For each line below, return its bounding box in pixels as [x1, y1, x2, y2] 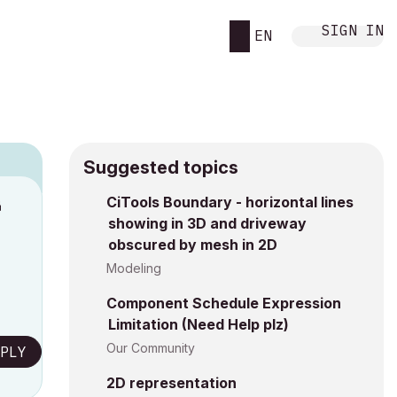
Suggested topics [83, 157, 238, 178]
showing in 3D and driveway [108, 214, 307, 232]
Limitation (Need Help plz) [108, 315, 289, 333]
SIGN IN [322, 20, 384, 39]
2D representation [106, 374, 237, 392]
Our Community [106, 340, 195, 355]
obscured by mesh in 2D [108, 236, 277, 253]
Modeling [106, 261, 161, 276]
